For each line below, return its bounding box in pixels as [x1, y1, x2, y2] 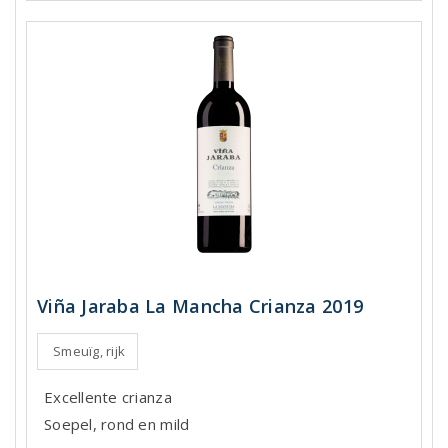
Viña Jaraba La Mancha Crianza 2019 [37, 294, 364, 319]
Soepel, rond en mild [44, 414, 190, 435]
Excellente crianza [44, 387, 172, 408]
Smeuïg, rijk [53, 342, 126, 361]
